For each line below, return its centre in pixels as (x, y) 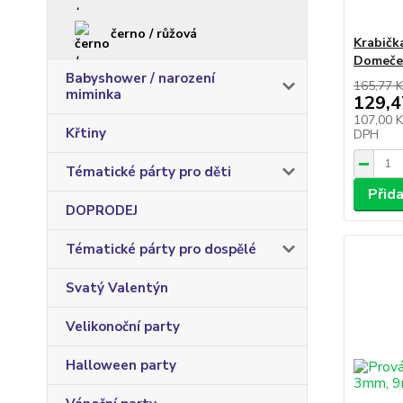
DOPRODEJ (102, 210)
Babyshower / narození (140, 78)
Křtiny (86, 133)
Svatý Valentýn (117, 288)
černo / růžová (154, 34)
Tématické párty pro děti (148, 172)
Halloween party (121, 365)
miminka (94, 94)
